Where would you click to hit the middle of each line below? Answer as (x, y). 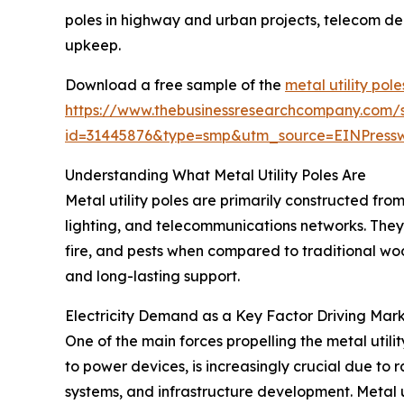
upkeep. (93, 45)
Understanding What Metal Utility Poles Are (216, 174)
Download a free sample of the (175, 84)
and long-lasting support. (152, 275)
